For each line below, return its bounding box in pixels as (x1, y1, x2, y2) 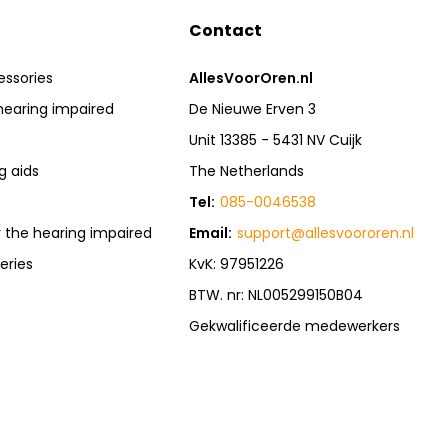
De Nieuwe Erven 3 (189, 99, 317, 119)
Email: (189, 223, 233, 243)
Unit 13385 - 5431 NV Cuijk (189, 130, 363, 150)
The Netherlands (189, 161, 305, 181)
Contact (189, 19, 263, 42)
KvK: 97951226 (189, 254, 285, 274)
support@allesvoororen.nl (237, 223, 415, 243)
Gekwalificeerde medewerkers (189, 316, 401, 336)
